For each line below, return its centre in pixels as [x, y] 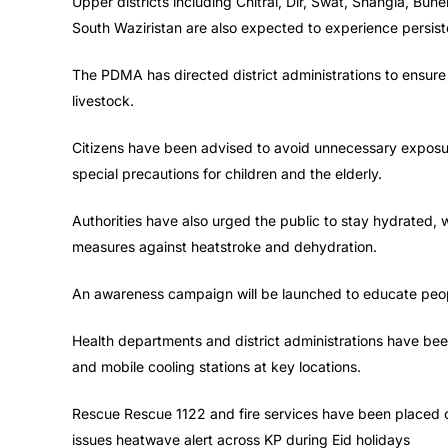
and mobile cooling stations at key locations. [216, 367]
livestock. [103, 101]
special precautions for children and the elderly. [227, 174]
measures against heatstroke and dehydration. [224, 247]
